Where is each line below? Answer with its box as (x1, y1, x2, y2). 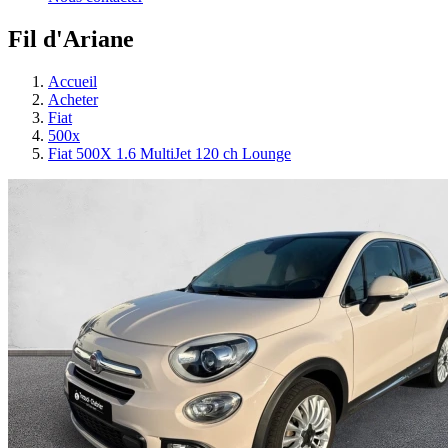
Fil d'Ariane (8, 25, 134, 52)
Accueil (48, 72, 97, 90)
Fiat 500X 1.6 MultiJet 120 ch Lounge (48, 144, 291, 162)
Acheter (48, 90, 98, 108)
